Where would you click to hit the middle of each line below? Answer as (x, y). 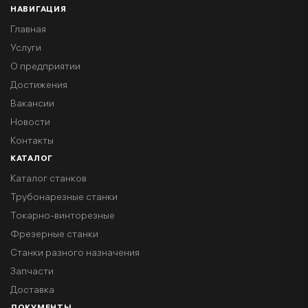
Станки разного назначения (75, 254)
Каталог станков (48, 180)
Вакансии (32, 105)
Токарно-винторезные (63, 217)
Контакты (32, 142)
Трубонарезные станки (64, 198)
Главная (28, 31)
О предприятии (45, 68)
